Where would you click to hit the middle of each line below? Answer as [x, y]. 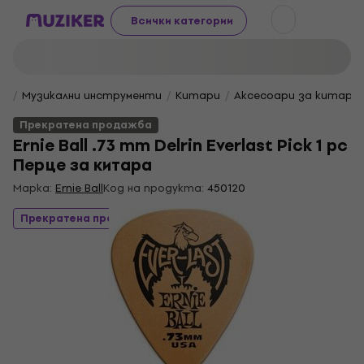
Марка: [34, 188]
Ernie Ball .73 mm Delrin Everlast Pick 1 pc [180, 146]
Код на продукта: [154, 188]
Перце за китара [82, 165]
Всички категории [182, 20]
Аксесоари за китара [297, 95]
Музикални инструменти [92, 95]
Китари [198, 95]
